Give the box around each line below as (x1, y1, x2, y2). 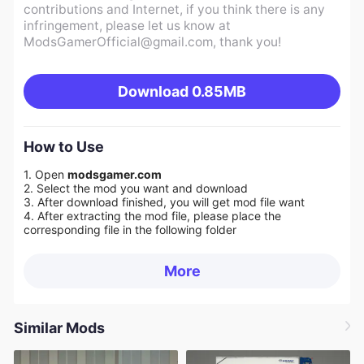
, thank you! (212, 33, 281, 50)
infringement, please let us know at (23, 17, 231, 33)
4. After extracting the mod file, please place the (23, 209, 281, 223)
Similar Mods (13, 318, 105, 336)
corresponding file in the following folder (23, 223, 236, 237)
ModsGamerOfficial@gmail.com (23, 33, 213, 50)
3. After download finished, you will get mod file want (23, 195, 305, 210)
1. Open (23, 167, 67, 182)
